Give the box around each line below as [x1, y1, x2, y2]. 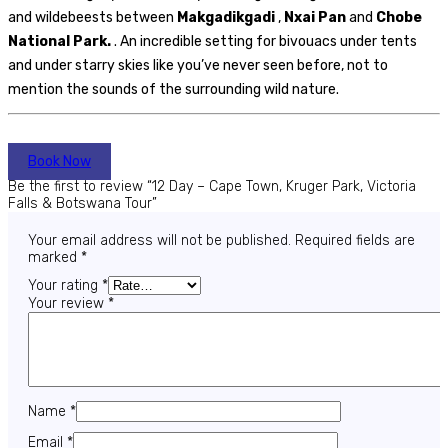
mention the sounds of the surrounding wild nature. [8, 81, 339, 99]
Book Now [28, 153, 91, 171]
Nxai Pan [284, 9, 346, 27]
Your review [28, 295, 108, 313]
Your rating [28, 277, 102, 295]
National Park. [8, 33, 111, 51]
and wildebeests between [8, 9, 177, 27]
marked [28, 249, 81, 267]
